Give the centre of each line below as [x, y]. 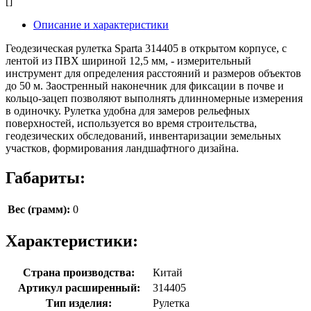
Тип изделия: [79, 303]
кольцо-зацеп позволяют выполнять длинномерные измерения [154, 99]
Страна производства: [79, 272]
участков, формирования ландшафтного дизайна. [122, 149]
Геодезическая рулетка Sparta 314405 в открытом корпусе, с [146, 49]
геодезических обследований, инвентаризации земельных [143, 136]
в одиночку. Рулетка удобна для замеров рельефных [128, 111]
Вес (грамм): [39, 209]
